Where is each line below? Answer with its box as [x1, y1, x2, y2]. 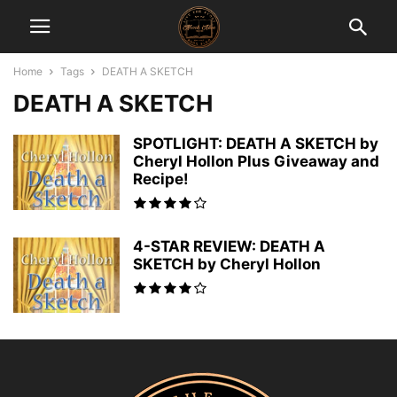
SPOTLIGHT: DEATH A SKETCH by [133, 135, 378, 152]
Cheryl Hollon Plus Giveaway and [133, 152, 379, 170]
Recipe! [133, 170, 189, 188]
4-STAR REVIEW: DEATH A [133, 237, 325, 255]
